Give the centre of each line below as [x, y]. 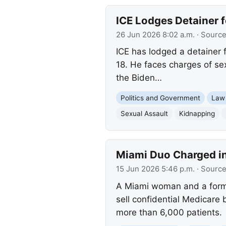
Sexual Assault [144, 113]
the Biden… [139, 78]
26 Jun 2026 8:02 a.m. [155, 35]
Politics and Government [160, 98]
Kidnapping [197, 113]
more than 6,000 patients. [169, 212]
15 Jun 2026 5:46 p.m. [155, 169]
